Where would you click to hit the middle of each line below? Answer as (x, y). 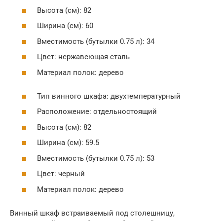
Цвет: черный (61, 174)
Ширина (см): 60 (65, 26)
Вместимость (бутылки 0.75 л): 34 (96, 41)
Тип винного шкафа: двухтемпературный (109, 96)
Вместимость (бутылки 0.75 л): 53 (96, 158)
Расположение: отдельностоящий (97, 111)
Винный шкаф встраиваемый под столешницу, (92, 213)
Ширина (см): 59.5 (68, 143)
